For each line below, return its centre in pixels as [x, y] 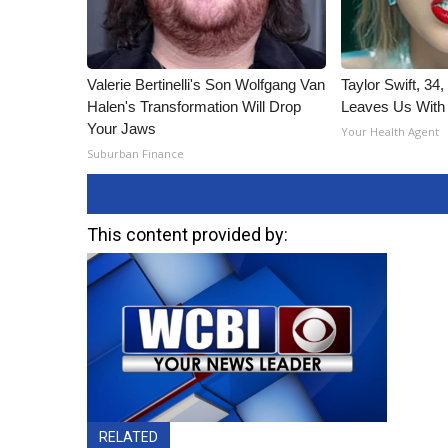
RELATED [128, 436]
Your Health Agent [390, 131]
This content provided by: [187, 234]
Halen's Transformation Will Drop [194, 106]
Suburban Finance [135, 153]
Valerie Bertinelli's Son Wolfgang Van [206, 84]
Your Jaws [121, 128]
